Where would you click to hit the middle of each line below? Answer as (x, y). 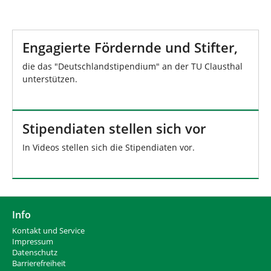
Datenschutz (35, 253)
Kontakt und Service (48, 231)
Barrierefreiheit (39, 264)
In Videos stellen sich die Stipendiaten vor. (109, 148)
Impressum (33, 242)
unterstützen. (50, 79)
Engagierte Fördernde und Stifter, (130, 48)
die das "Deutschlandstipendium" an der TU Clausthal (132, 67)
